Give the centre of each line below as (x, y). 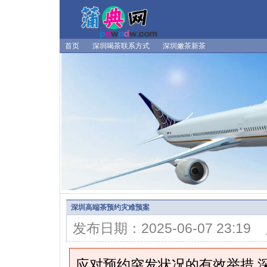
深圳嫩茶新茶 (184, 46)
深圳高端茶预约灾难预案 (110, 207)
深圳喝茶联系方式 (121, 46)
